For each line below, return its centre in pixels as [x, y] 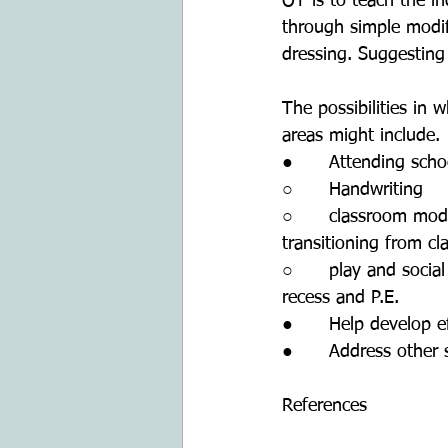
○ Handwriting [355, 190]
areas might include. [361, 136]
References [324, 406]
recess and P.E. [340, 298]
